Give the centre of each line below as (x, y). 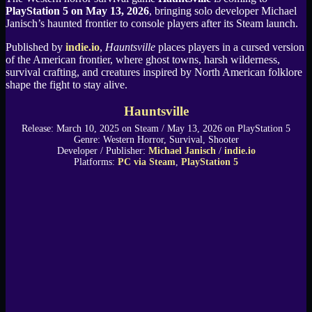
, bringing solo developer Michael (223, 11)
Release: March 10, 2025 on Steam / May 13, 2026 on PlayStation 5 (156, 129)
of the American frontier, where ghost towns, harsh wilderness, (143, 60)
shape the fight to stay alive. (67, 85)
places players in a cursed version (230, 47)
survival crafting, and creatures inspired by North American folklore (154, 72)
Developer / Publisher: (102, 151)
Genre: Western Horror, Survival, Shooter (156, 140)
